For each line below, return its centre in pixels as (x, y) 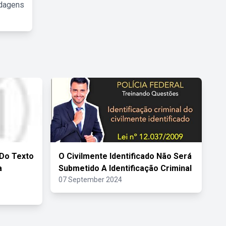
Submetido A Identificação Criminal (125, 168)
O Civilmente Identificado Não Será (125, 156)
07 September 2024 (90, 180)
